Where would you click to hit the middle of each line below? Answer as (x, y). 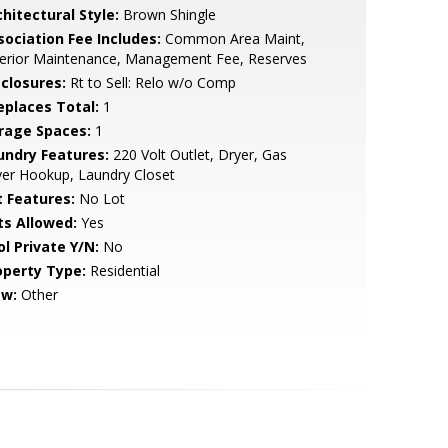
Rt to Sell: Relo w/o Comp (150, 82)
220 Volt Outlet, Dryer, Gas (197, 154)
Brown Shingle (167, 14)
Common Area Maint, (232, 38)
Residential (122, 270)
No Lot (99, 198)
